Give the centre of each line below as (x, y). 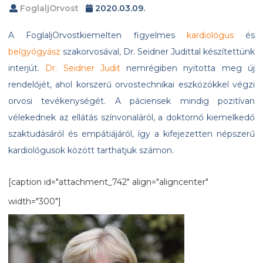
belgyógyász (34, 52)
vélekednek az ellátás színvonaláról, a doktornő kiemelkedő (131, 118)
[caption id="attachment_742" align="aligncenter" (108, 182)
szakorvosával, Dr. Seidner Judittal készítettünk (158, 52)
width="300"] (35, 202)
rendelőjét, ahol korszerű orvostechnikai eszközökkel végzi (131, 85)
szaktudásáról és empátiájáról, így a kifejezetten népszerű (131, 134)
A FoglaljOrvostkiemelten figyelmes (97, 36)
